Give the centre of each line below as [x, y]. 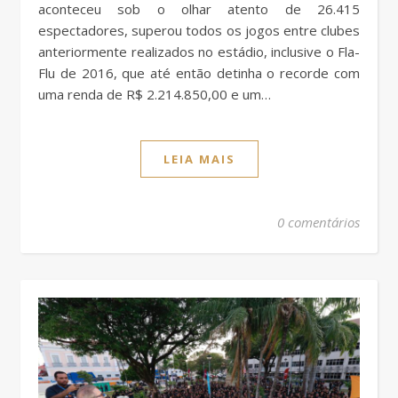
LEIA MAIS [199, 159]
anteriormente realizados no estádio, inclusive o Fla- [199, 52]
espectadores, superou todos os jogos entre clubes [199, 31]
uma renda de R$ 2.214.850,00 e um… [155, 95]
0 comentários [318, 223]
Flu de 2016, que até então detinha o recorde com [199, 73]
